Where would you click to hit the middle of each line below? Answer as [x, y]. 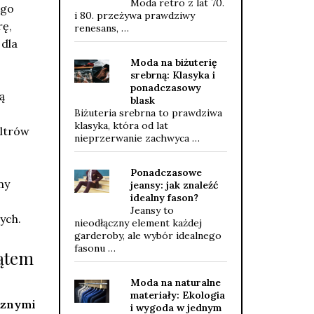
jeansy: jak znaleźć [174, 185]
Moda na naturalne [175, 282]
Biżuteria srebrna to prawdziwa [148, 113]
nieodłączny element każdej [138, 223]
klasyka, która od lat [121, 125]
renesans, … [101, 28]
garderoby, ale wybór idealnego [148, 235]
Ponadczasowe [166, 172]
